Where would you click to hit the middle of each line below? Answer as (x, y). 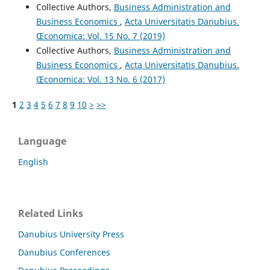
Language (42, 141)
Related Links (51, 213)
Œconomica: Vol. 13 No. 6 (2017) (100, 79)
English (33, 162)
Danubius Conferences (64, 252)
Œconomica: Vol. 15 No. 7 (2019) (100, 36)
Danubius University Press (71, 234)
